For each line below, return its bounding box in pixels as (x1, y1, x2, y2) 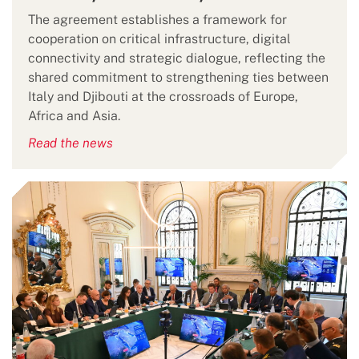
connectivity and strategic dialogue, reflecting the (28, 50, 325, 67)
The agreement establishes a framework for (28, 12, 287, 28)
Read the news (28, 135, 113, 151)
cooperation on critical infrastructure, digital (28, 31, 291, 47)
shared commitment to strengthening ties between (28, 70, 329, 86)
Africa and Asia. (28, 108, 120, 124)
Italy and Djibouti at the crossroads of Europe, (28, 89, 298, 105)
